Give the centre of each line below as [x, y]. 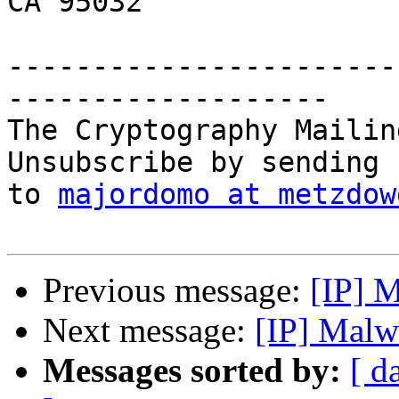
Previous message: [176, 290]
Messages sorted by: [192, 370]
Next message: [149, 330]
